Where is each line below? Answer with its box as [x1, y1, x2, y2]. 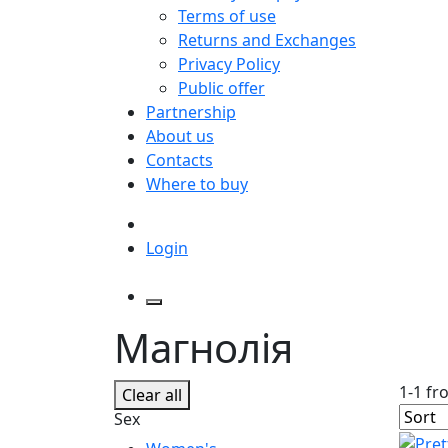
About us [146, 124, 214, 147]
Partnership [146, 100, 236, 123]
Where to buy [146, 172, 248, 195]
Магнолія [114, 319, 293, 375]
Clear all [122, 383, 182, 406]
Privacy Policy [178, 52, 280, 75]
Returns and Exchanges [178, 28, 356, 51]
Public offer [178, 76, 265, 99]
